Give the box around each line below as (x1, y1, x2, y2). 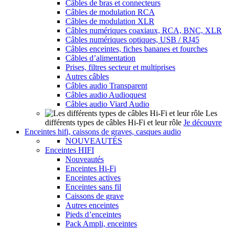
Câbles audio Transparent (65, 81, 147, 90)
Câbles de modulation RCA (65, 8, 155, 16)
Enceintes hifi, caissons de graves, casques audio (25, 127, 181, 136)
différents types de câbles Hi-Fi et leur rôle (45, 118, 181, 127)
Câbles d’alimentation (65, 54, 135, 62)
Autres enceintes (65, 201, 119, 210)
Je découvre (184, 118, 222, 127)
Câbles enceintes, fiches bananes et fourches (65, 44, 208, 53)
